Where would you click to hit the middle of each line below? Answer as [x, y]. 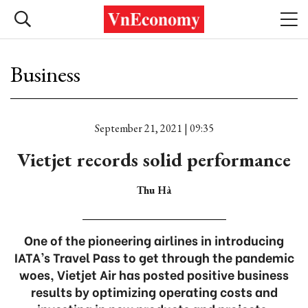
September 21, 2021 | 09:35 [154, 128]
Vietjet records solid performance [154, 159]
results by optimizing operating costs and [154, 291]
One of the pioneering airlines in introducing [154, 240]
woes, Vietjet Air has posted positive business [154, 274]
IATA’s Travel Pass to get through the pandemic [154, 257]
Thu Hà [154, 190]
